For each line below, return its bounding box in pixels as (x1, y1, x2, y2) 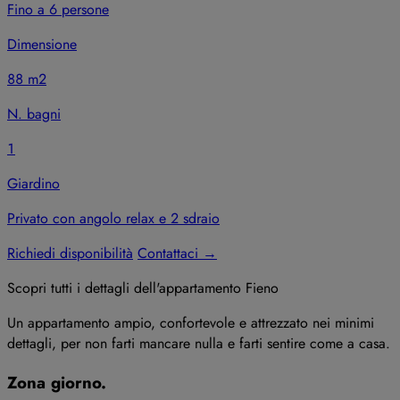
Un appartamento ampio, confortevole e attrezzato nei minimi (7, 312, 374, 333)
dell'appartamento (134, 277, 241, 298)
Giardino (7, 172, 60, 194)
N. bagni (7, 103, 61, 124)
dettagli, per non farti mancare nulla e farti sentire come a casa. (7, 332, 390, 354)
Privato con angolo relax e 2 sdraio (7, 207, 220, 229)
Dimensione (7, 33, 77, 54)
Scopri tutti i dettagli (7, 277, 129, 298)
